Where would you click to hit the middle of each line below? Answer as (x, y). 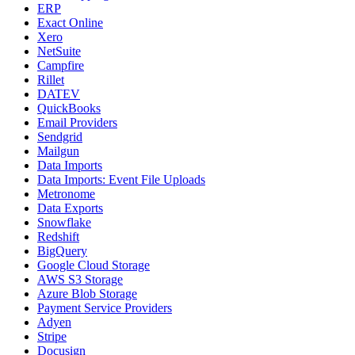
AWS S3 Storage (80, 280)
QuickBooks (69, 109)
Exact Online (70, 23)
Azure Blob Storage (87, 294)
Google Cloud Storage (94, 265)
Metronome (66, 194)
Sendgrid (60, 137)
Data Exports (70, 208)
